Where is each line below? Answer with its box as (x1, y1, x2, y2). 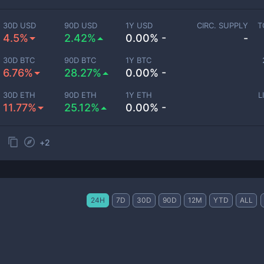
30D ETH (3, 90, 36, 100)
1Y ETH (126, 90, 153, 100)
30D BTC (3, 55, 35, 65)
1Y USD (126, 21, 153, 30)
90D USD (64, 21, 98, 30)
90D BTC (64, 55, 97, 65)
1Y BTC (126, 55, 152, 65)
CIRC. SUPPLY (196, 21, 248, 30)
